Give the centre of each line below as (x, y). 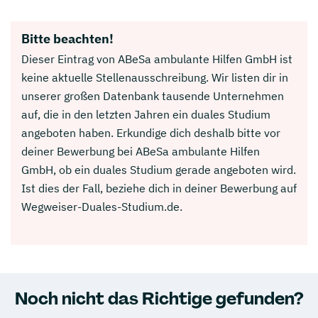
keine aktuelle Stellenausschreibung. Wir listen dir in (155, 77)
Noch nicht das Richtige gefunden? (159, 298)
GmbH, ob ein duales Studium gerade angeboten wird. (159, 169)
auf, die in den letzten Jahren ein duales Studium (146, 114)
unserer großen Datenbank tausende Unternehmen (153, 95)
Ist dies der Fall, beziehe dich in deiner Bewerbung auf (159, 188)
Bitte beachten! (67, 38)
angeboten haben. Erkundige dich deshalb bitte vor (151, 132)
